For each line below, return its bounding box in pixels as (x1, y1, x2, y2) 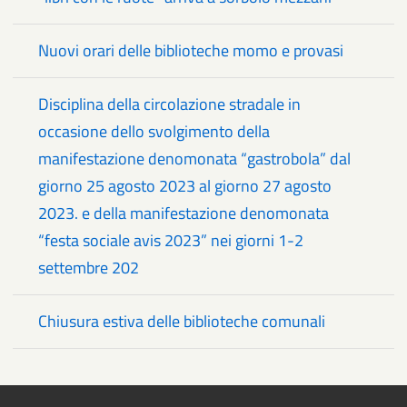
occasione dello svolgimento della (38, 119, 270, 144)
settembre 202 (38, 255, 139, 281)
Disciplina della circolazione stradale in (38, 92, 301, 117)
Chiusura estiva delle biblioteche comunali (38, 309, 325, 334)
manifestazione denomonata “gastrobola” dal (38, 146, 351, 172)
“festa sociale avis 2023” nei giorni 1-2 (38, 228, 303, 253)
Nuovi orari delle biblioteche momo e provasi (38, 38, 343, 64)
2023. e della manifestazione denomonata (38, 201, 329, 226)
